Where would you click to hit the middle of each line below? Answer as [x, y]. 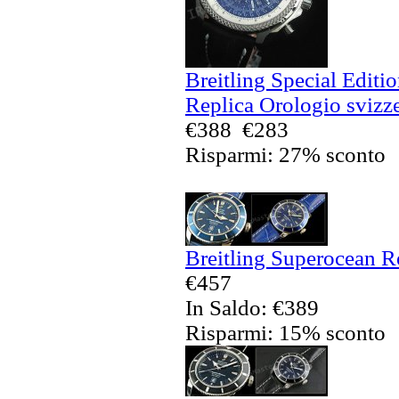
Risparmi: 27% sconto [285, 154]
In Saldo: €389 [252, 307]
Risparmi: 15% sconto [285, 332]
